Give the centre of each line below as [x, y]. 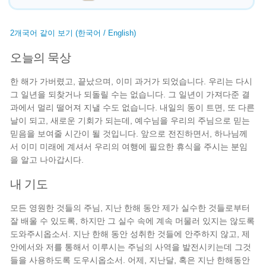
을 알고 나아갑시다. [47, 160]
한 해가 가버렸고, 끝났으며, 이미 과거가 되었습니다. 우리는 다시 [132, 81]
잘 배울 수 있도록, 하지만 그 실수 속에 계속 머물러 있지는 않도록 [133, 221]
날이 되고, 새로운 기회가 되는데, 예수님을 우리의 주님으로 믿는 [130, 121]
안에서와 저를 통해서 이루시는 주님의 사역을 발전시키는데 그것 [131, 247]
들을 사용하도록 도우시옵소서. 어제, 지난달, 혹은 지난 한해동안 [130, 260]
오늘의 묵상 [41, 57]
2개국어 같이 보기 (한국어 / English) [73, 33]
